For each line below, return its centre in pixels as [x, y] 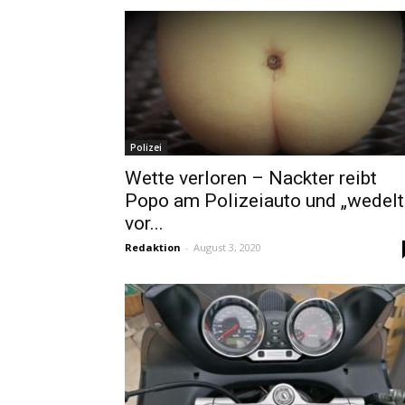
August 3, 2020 [227, 247]
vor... [144, 223]
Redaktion [153, 247]
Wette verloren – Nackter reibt [251, 178]
